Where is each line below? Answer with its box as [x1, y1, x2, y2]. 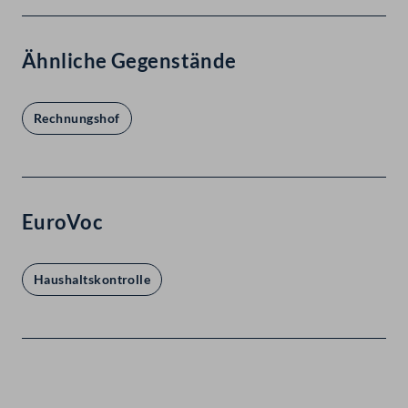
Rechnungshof [34, 110, 120, 127]
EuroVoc [22, 209, 104, 235]
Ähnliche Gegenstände [22, 48, 237, 74]
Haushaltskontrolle [34, 271, 151, 288]
